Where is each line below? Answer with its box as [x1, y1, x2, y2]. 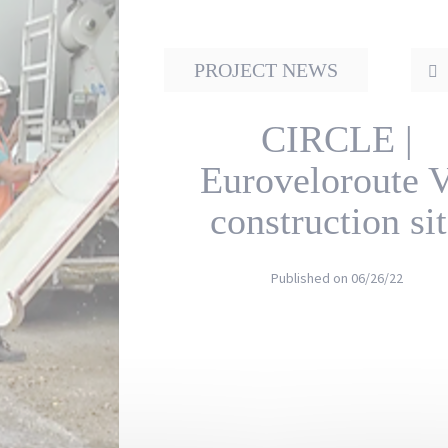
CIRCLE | [260, 118, 413, 160]
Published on [270, 269, 351, 287]
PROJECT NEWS [194, 59, 338, 81]
